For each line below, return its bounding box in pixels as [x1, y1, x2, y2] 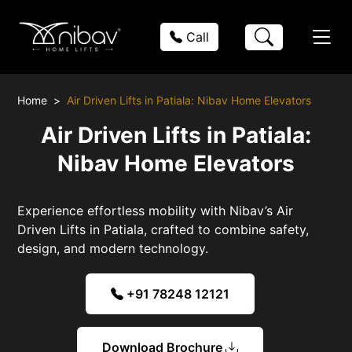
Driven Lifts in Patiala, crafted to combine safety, [17, 221, 310, 237]
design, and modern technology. [17, 240, 209, 256]
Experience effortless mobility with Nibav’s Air [17, 202, 294, 218]
